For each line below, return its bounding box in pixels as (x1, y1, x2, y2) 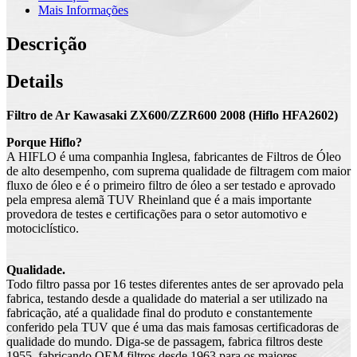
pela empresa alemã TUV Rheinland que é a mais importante (6, 193, 312, 207)
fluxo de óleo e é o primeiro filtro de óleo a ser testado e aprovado (6, 178, 335, 193)
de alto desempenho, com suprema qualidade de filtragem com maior (6, 164, 351, 178)
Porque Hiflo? (6, 135, 82, 150)
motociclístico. (6, 222, 79, 236)
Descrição (6, 33, 87, 55)
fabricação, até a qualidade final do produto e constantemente (6, 306, 312, 320)
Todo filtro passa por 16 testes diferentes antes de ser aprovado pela (6, 277, 343, 292)
